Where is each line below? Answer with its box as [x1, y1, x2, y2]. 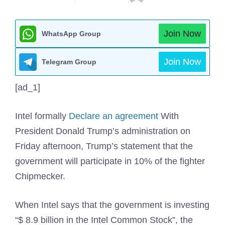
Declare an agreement [69, 111, 158, 121]
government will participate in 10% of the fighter [15, 156, 205, 166]
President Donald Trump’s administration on [15, 126, 190, 136]
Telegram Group [42, 58, 96, 66]
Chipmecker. [15, 171, 65, 181]
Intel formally [15, 111, 69, 121]
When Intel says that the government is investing [15, 200, 209, 210]
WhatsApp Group [42, 30, 101, 38]
